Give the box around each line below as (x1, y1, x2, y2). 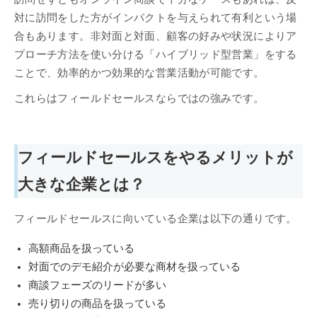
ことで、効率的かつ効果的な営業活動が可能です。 (14, 67, 265, 79)
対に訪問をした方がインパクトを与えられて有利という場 (14, 11, 297, 23)
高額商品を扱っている (28, 243, 134, 254)
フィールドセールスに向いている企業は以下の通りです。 (14, 212, 297, 224)
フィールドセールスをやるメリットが (18, 148, 293, 166)
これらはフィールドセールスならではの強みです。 (14, 92, 265, 104)
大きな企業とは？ (18, 175, 145, 193)
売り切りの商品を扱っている (28, 298, 166, 309)
